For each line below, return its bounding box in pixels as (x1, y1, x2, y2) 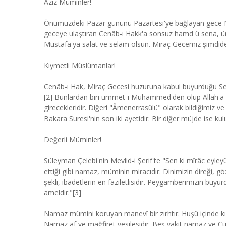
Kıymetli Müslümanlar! (44, 61, 116, 70)
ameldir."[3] (44, 188, 81, 197)
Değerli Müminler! (44, 135, 101, 144)
